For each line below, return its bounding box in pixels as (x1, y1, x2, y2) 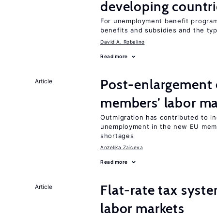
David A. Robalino (100, 39, 145, 45)
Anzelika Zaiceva (100, 144, 143, 150)
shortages (100, 132, 134, 139)
